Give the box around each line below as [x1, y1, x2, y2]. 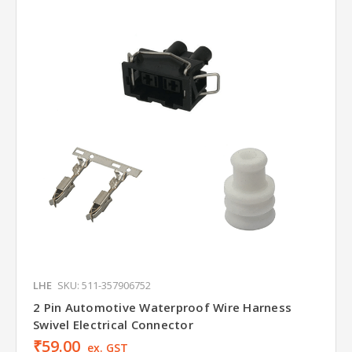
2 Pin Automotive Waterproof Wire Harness [33, 299, 291, 316]
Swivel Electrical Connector [33, 317, 193, 333]
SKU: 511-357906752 [57, 278, 151, 293]
